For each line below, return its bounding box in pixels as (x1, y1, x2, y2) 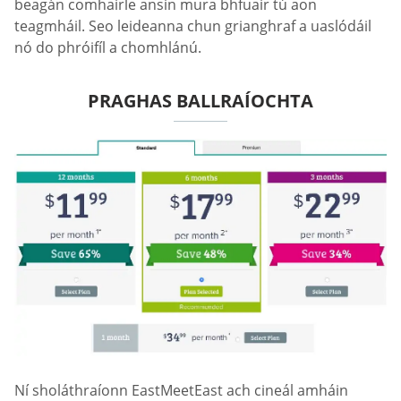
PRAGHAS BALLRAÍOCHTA (88, 89, 313, 114)
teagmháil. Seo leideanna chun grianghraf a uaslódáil (14, 16, 371, 37)
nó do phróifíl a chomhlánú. (14, 38, 201, 58)
